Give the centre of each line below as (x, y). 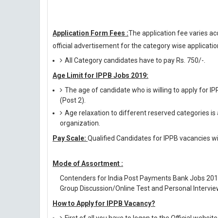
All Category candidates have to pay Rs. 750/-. (135, 60)
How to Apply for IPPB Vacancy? (104, 203)
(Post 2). (73, 100)
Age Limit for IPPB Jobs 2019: (100, 75)
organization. (80, 123)
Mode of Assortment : (88, 163)
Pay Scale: (70, 138)
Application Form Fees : (91, 33)
